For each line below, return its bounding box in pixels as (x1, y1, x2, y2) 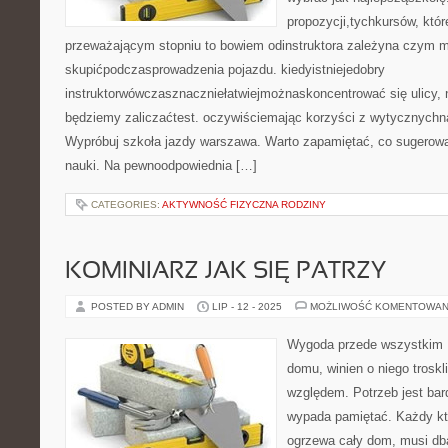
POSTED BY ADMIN (91, 301, 187, 312)
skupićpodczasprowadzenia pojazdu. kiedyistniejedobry (65, 62, 385, 77)
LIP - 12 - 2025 (212, 301, 282, 312)
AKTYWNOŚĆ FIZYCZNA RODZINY (162, 199, 326, 210)
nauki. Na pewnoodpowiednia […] (65, 158, 257, 173)
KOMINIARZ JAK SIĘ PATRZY (65, 261, 386, 283)
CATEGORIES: (91, 199, 162, 210)
